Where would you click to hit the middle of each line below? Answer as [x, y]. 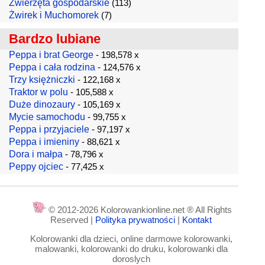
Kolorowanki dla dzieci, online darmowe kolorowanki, [131, 239]
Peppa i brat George [51, 55]
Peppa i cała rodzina [52, 67]
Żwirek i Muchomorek [54, 15]
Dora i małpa [36, 154]
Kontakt [197, 220]
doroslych [131, 259]
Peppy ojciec [36, 167]
